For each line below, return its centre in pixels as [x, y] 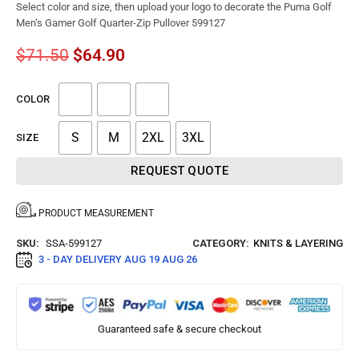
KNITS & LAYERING [298, 243]
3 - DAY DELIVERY [81, 259]
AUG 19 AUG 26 [161, 259]
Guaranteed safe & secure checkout [179, 329]
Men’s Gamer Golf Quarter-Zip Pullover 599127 [121, 22]
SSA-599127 [74, 243]
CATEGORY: [221, 243]
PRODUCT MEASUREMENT [96, 213]
